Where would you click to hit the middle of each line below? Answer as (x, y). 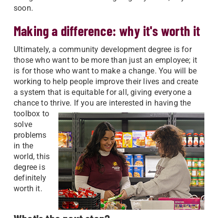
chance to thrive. (44, 103)
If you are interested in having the (132, 103)
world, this (32, 156)
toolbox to (31, 114)
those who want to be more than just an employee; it (106, 60)
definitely (30, 178)
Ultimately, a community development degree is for (103, 49)
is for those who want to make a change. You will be (105, 71)
